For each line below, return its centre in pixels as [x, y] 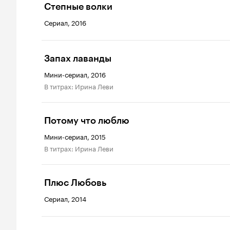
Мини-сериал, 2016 [75, 74]
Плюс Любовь [75, 183]
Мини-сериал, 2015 [75, 136]
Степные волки [78, 7]
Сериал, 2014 [65, 198]
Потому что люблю [87, 121]
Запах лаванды [78, 59]
